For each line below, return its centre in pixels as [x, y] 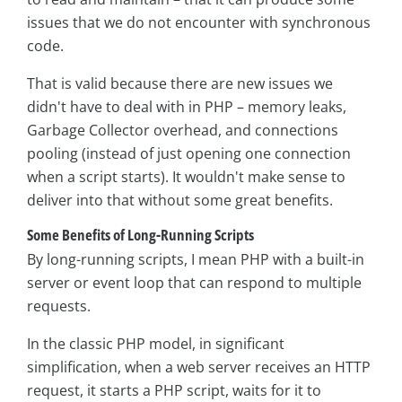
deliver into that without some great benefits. [180, 200]
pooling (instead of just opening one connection [189, 153]
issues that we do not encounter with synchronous [199, 22]
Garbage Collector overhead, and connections [183, 130]
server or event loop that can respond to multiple [194, 282]
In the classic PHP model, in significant [156, 343]
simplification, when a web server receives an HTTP [199, 367]
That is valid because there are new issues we [180, 83]
